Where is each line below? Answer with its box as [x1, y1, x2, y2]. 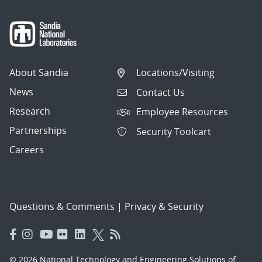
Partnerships [9, 124, 67, 137]
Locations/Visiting [136, 66, 215, 80]
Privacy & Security [125, 200, 204, 213]
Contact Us [136, 85, 185, 99]
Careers [9, 143, 44, 157]
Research [9, 105, 50, 118]
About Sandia [9, 66, 68, 80]
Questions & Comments [9, 200, 115, 213]
